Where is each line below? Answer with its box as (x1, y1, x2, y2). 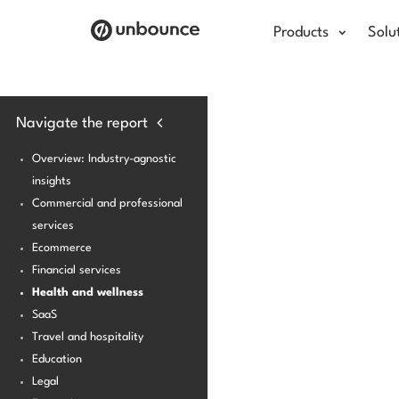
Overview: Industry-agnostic (32, 153, 176, 165)
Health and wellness (32, 287, 143, 298)
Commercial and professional (32, 198, 183, 209)
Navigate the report (16, 115, 148, 131)
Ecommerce (32, 242, 92, 254)
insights (32, 175, 71, 187)
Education (32, 354, 82, 365)
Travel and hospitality (32, 331, 143, 343)
